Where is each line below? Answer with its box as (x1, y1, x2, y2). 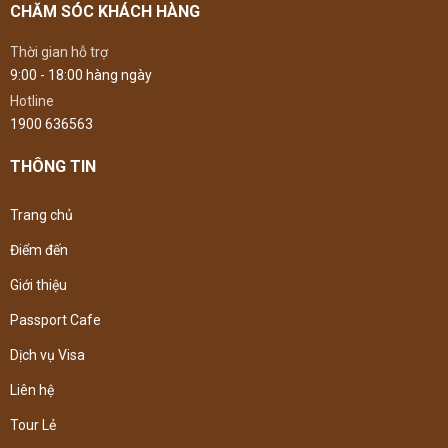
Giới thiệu (10, 277, 67, 294)
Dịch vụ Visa (10, 347, 85, 364)
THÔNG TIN (10, 157, 96, 177)
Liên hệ (10, 382, 54, 399)
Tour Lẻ (10, 417, 56, 434)
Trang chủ (10, 207, 73, 224)
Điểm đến (10, 242, 68, 259)
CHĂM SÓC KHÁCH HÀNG (10, 2, 200, 22)
